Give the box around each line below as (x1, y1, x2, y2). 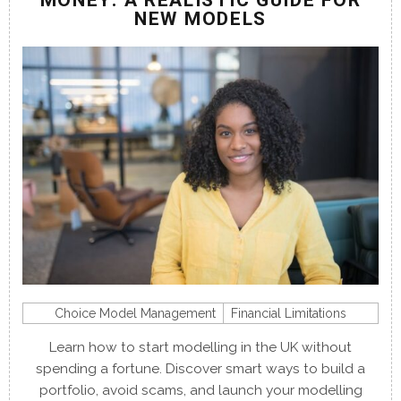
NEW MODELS (134, 8, 267, 30)
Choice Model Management (55, 305, 216, 320)
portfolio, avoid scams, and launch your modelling (38, 381, 363, 398)
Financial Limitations (231, 305, 346, 320)
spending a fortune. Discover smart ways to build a (36, 360, 365, 377)
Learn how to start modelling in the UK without (49, 338, 352, 355)
